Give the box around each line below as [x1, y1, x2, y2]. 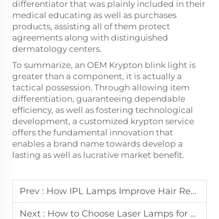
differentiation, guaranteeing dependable [12, 94, 185, 104]
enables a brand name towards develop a [12, 139, 183, 149]
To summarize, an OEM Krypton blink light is [12, 60, 196, 70]
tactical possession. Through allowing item [12, 83, 190, 93]
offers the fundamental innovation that [12, 128, 173, 138]
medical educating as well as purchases [12, 10, 176, 21]
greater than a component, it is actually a [12, 71, 182, 82]
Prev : [20, 186, 46, 197]
